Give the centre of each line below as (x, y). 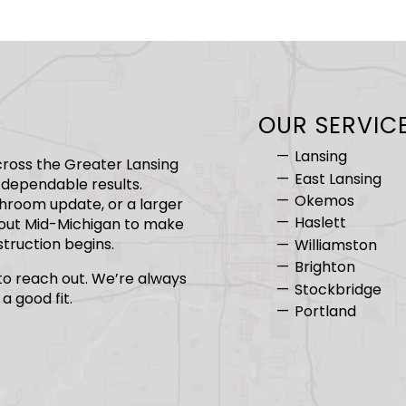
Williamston (335, 245)
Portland (325, 311)
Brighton (324, 267)
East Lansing (338, 179)
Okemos (324, 201)
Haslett (320, 223)
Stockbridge (338, 289)
